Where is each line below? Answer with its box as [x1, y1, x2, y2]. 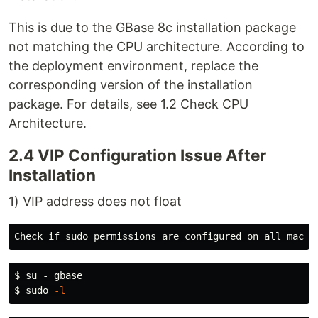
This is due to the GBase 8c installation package [9, 20, 296, 35]
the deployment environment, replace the [9, 58, 258, 73]
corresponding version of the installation [9, 77, 253, 92]
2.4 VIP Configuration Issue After [9, 146, 266, 165]
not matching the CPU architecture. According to [9, 39, 305, 54]
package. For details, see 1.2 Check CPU [9, 97, 248, 111]
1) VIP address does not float [9, 194, 182, 209]
